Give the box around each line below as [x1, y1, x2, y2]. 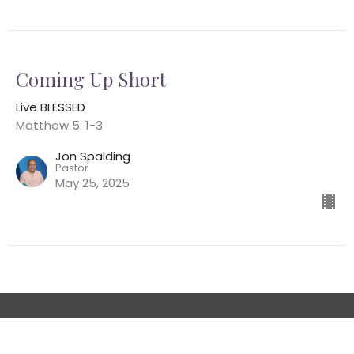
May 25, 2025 [55, 175, 130, 192]
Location [8, 326, 59, 343]
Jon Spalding [55, 148, 130, 165]
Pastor [55, 160, 88, 176]
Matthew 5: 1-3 [16, 117, 103, 134]
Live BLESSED [16, 99, 85, 116]
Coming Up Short [16, 66, 166, 92]
